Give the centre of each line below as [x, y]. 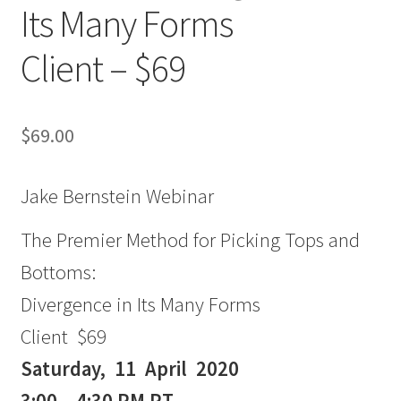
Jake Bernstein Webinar [117, 196]
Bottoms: [58, 272]
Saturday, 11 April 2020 [129, 368]
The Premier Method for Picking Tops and [190, 239]
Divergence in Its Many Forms [140, 304]
